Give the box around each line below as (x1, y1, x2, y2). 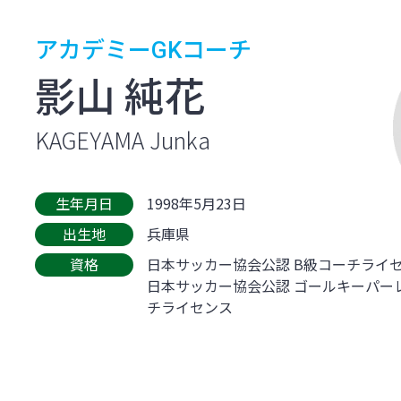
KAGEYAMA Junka (35, 124, 211, 156)
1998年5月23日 (147, 192, 247, 214)
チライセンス (147, 296, 234, 318)
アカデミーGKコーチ (35, 37, 252, 64)
